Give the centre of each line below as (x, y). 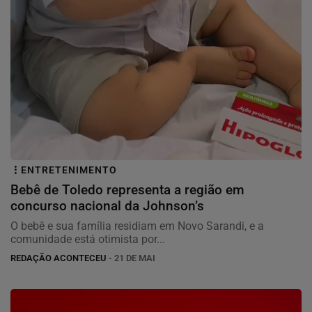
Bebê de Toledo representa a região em (127, 190)
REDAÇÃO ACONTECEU (58, 258)
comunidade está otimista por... (88, 240)
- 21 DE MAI (131, 258)
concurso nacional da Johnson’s (107, 206)
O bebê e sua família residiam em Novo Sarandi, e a (137, 226)
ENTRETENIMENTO (69, 171)
